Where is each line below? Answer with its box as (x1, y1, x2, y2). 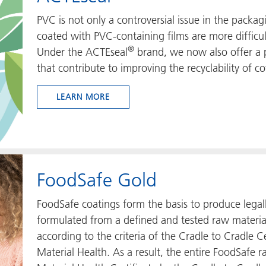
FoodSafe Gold (37, 169, 157, 191)
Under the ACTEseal (37, 45, 128, 59)
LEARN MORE (56, 91, 110, 102)
